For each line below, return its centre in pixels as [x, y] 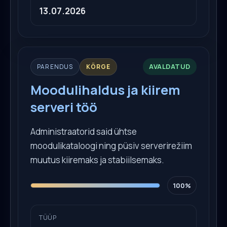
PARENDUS [55, 66]
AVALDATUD [170, 66]
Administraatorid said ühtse [84, 131]
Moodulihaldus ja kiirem [105, 90]
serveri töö [64, 107]
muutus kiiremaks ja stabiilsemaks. [97, 160]
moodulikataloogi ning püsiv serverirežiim [111, 145]
